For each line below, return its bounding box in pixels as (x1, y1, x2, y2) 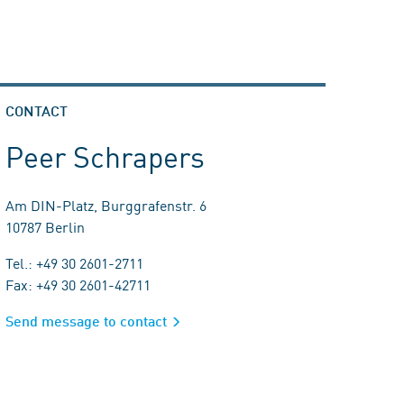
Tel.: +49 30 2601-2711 (5, 252, 143, 272)
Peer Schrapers (5, 135, 206, 176)
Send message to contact (5, 312, 167, 329)
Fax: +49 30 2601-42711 (5, 274, 151, 294)
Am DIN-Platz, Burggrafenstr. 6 (5, 195, 207, 215)
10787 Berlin (5, 216, 85, 236)
